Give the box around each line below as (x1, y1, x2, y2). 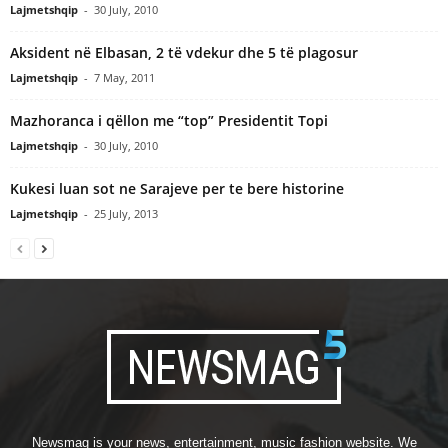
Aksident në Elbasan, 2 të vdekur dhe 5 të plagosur (10, 42, 358, 62)
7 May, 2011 (94, 69, 155, 85)
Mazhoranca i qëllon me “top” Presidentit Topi (10, 110, 328, 130)
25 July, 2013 (94, 205, 158, 221)
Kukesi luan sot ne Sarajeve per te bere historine (10, 178, 344, 198)
